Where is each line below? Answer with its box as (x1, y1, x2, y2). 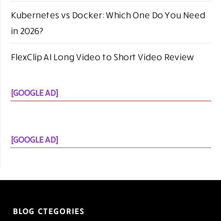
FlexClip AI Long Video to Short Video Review (10, 51, 194, 62)
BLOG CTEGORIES (12, 206, 84, 216)
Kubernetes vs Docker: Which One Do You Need (10, 9, 205, 20)
